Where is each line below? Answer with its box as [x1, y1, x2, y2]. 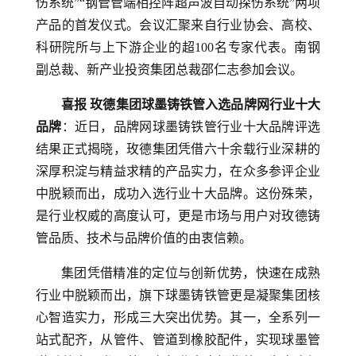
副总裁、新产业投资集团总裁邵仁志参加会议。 [36, 63, 303, 76]
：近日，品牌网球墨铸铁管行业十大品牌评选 [61, 120, 321, 133]
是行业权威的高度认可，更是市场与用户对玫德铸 [36, 209, 320, 222]
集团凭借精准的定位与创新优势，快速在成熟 [61, 266, 320, 280]
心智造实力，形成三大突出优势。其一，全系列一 [36, 311, 320, 324]
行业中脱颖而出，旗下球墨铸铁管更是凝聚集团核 [36, 288, 320, 302]
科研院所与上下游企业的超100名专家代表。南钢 [36, 41, 320, 54]
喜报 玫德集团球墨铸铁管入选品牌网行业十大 [61, 98, 320, 111]
